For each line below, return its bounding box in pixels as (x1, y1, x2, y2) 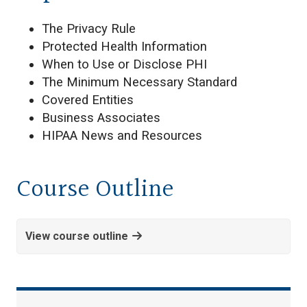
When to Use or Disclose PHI (42, 56, 208, 72)
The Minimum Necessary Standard (42, 74, 238, 90)
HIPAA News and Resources (42, 127, 203, 143)
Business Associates (42, 110, 161, 125)
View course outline (25, 229, 128, 243)
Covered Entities (42, 92, 134, 108)
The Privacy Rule (42, 21, 136, 36)
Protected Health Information (42, 38, 208, 54)
